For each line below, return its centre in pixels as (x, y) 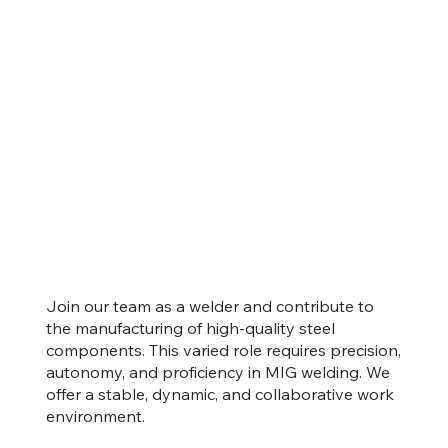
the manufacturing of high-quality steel (190, 328)
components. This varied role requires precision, (223, 350)
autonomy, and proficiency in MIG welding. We (217, 372)
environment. (95, 416)
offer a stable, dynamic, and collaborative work (219, 394)
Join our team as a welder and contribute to (209, 306)
